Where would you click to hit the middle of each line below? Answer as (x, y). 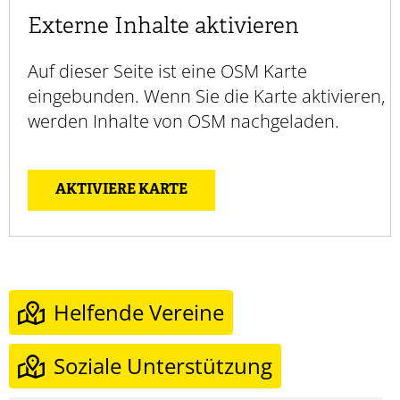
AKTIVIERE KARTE (121, 190)
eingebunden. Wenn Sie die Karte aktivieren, (206, 96)
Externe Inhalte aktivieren (163, 27)
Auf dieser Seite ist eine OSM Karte (167, 71)
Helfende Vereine (139, 312)
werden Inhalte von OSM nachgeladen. (183, 121)
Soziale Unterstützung (163, 365)
